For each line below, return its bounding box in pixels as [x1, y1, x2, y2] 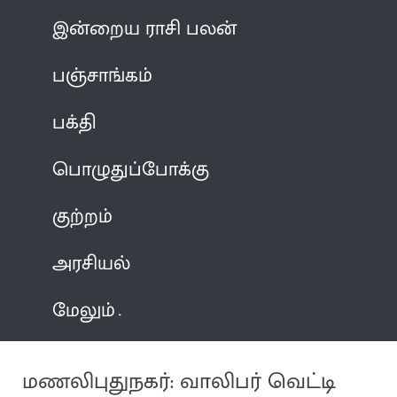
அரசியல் [52, 246, 131, 280]
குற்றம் [52, 199, 113, 233]
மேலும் [52, 293, 116, 327]
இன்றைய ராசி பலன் [52, 12, 237, 45]
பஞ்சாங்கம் [52, 58, 153, 92]
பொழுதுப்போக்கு [52, 152, 210, 186]
